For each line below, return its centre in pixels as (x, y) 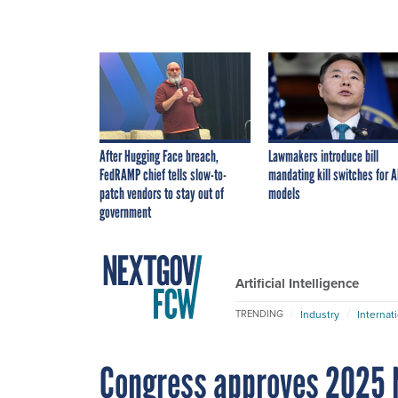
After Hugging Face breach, (159, 156)
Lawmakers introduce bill (323, 156)
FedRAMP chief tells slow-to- (163, 175)
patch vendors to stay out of (162, 193)
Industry (320, 314)
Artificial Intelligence (297, 283)
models (284, 193)
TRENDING (259, 314)
